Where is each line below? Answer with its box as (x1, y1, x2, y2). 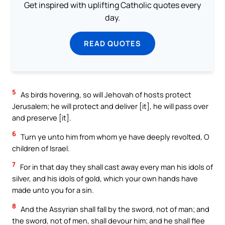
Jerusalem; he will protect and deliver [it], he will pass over (12, 101, 208, 111)
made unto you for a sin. (12, 185, 94, 195)
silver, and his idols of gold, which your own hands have (12, 173, 198, 184)
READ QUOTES (84, 38, 141, 48)
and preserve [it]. (12, 113, 71, 123)
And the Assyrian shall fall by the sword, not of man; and (19, 203, 209, 214)
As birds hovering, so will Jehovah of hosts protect (19, 89, 191, 100)
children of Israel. (12, 143, 70, 153)
